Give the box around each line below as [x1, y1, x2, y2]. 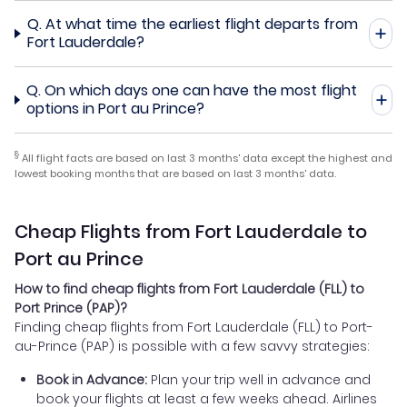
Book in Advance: [36, 370, 147, 389]
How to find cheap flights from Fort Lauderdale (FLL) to [15, 279, 364, 298]
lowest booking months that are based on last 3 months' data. [15, 165, 336, 181]
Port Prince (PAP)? [15, 298, 127, 317]
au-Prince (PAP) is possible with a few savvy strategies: [15, 336, 370, 355]
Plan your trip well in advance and [147, 370, 371, 389]
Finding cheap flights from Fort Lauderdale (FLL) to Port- [15, 317, 373, 336]
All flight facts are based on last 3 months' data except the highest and [19, 150, 392, 165]
